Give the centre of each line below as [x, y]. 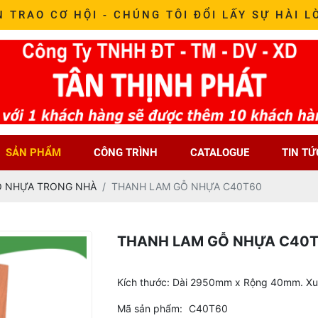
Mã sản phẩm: [149, 308]
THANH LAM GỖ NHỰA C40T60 [187, 186]
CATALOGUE [220, 153]
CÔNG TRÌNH [126, 153]
